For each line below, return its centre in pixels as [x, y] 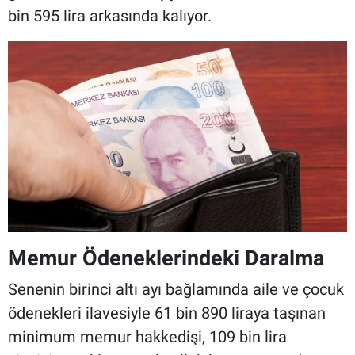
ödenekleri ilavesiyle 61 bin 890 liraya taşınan [167, 313]
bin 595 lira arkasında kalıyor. [110, 16]
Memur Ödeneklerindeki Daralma [166, 258]
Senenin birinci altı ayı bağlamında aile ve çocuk [176, 289]
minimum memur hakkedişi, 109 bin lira [147, 336]
